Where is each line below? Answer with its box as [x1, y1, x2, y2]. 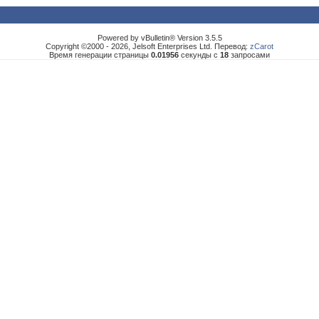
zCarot [250, 42, 273, 51]
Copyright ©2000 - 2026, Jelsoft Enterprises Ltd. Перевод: [46, 42, 250, 51]
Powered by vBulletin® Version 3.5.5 [97, 33, 222, 42]
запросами [229, 51, 270, 59]
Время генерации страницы [49, 51, 151, 59]
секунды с [179, 51, 220, 59]
